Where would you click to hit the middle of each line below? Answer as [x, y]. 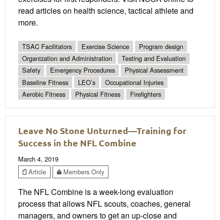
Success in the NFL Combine [77, 143]
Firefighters [146, 94]
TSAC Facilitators [47, 46]
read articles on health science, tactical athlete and [106, 10]
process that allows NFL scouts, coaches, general [104, 204]
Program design [161, 46]
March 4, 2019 [38, 159]
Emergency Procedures [82, 70]
